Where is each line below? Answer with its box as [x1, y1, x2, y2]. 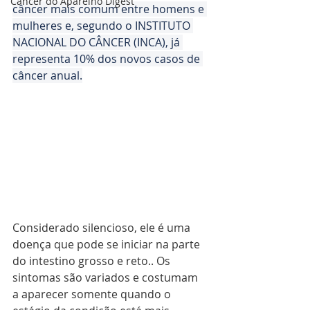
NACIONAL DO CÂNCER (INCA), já [12, 35, 183, 50]
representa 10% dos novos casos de [12, 51, 203, 66]
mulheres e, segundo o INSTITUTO [12, 18, 193, 33]
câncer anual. [12, 68, 82, 83]
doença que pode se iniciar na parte [12, 236, 203, 252]
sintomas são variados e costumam [12, 269, 201, 285]
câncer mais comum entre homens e [12, 1, 207, 17]
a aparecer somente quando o [12, 286, 174, 302]
